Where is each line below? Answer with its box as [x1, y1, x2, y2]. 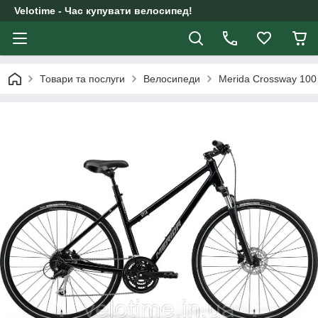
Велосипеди [143, 73, 200, 84]
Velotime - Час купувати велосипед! [14, 5, 192, 16]
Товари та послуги [40, 73, 125, 84]
